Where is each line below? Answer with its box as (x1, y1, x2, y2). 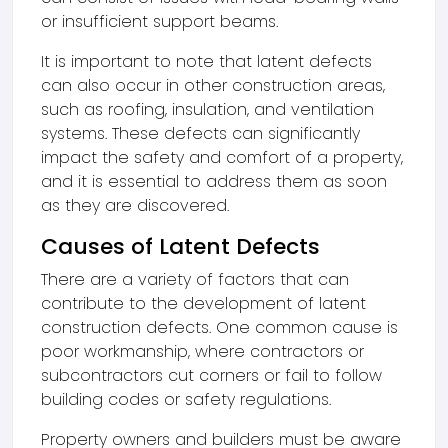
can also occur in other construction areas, (41, 74, 385, 97)
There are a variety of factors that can (41, 268, 349, 291)
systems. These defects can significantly (41, 122, 360, 145)
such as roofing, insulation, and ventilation (41, 98, 374, 121)
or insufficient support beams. (41, 10, 278, 33)
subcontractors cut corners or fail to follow (41, 364, 382, 387)
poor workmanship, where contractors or (41, 340, 364, 363)
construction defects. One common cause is (41, 316, 398, 339)
